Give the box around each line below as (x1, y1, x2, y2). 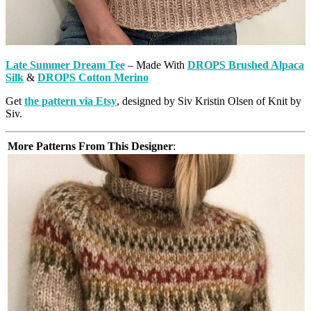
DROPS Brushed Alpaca (187, 58, 304, 71)
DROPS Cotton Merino (37, 71, 149, 83)
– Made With (125, 58, 187, 71)
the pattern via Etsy (24, 94, 117, 107)
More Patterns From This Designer (8, 140, 173, 152)
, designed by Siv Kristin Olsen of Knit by (117, 94, 301, 107)
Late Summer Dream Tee (6, 58, 125, 71)
